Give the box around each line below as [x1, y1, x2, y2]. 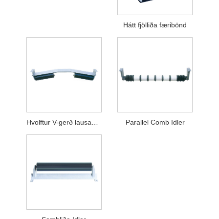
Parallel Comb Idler [125, 118, 185, 126]
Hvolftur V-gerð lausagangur [91, 118, 98, 126]
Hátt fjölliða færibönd [123, 21, 187, 29]
